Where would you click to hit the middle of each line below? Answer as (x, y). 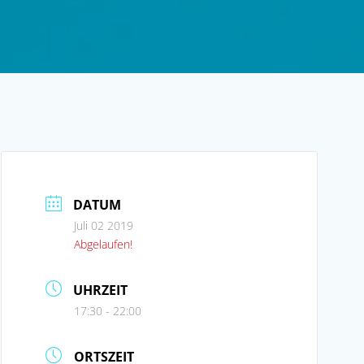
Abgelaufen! (103, 244)
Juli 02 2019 (104, 225)
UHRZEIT (100, 290)
